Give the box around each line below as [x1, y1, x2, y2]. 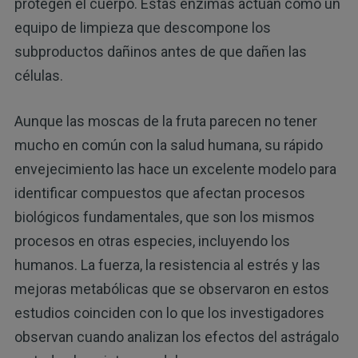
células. [14, 66, 63, 84]
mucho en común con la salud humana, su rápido [14, 136, 323, 153]
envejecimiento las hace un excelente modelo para [14, 160, 336, 177]
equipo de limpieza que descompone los [14, 18, 271, 36]
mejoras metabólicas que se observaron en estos [14, 280, 329, 297]
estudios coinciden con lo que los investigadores [14, 304, 324, 321]
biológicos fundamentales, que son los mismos [14, 208, 315, 225]
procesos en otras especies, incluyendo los [14, 232, 290, 249]
